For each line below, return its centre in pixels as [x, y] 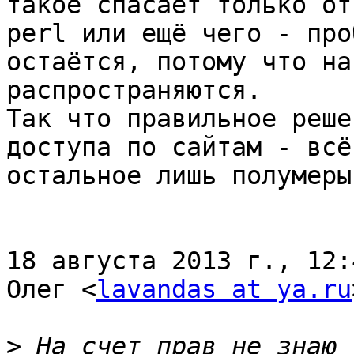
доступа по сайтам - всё [179, 147]
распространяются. [134, 90]
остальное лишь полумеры [179, 176]
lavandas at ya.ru [224, 290]
